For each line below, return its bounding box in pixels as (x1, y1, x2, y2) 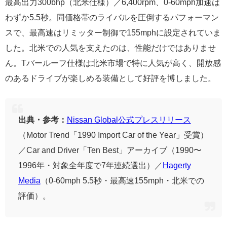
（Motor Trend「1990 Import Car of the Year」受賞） (18, 131, 208, 139)
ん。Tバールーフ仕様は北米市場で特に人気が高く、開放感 (5, 58, 221, 67)
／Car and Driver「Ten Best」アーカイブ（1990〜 (18, 146, 202, 155)
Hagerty (162, 161, 191, 170)
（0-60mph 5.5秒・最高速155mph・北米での (40, 176, 204, 185)
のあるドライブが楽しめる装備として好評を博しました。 (5, 73, 216, 82)
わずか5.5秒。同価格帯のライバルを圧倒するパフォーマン (5, 13, 219, 21)
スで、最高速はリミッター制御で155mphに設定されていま (5, 28, 221, 36)
